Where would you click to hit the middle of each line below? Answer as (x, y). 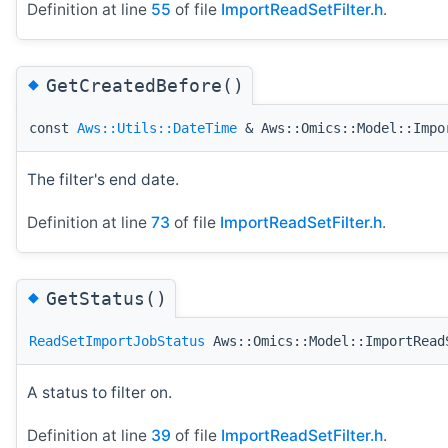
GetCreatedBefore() (145, 85)
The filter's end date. (103, 180)
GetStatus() (106, 298)
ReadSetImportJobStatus (117, 340)
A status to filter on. (99, 393)
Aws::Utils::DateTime (157, 127)
